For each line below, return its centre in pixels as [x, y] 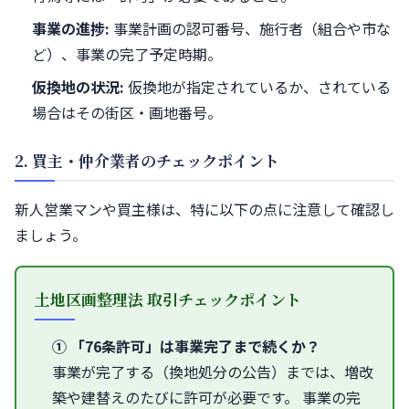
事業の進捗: [71, 28]
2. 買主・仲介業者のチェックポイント [147, 160]
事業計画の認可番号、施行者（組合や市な [251, 28]
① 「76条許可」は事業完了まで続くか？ [187, 346]
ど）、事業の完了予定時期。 [127, 53]
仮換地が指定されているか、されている [258, 86]
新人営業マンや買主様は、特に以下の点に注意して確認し [204, 209]
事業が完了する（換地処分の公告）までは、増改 [213, 371]
